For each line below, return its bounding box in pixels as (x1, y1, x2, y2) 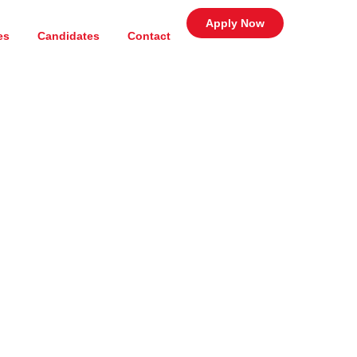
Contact (127, 29, 171, 42)
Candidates (37, 29, 100, 42)
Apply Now (206, 17, 265, 29)
